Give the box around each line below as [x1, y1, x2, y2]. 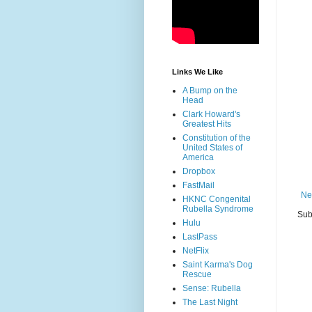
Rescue [182, 270, 212, 280]
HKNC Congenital [182, 194, 251, 205]
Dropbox [182, 166, 215, 177]
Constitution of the [182, 133, 251, 143]
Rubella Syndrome [182, 204, 253, 214]
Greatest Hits [182, 119, 231, 130]
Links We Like [172, 68, 223, 77]
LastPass [182, 232, 217, 242]
